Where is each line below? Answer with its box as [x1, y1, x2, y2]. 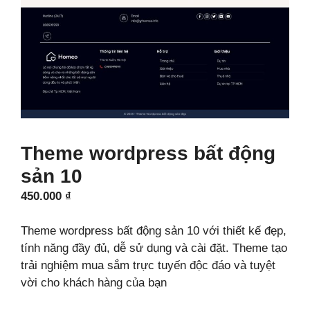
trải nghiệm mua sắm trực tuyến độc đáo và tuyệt [21, 259, 275, 273]
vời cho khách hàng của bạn [21, 276, 167, 290]
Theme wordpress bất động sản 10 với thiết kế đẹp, [21, 224, 286, 238]
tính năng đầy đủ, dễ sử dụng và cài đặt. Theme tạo [21, 241, 287, 255]
